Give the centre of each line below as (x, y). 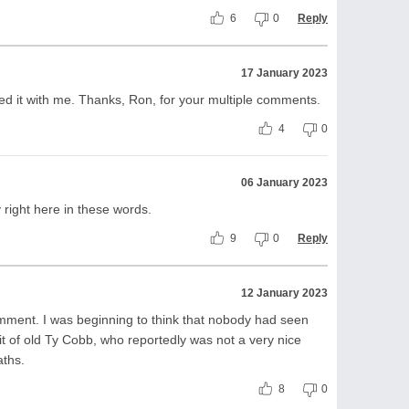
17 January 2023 (284, 73)
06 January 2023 (284, 183)
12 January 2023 (284, 294)
